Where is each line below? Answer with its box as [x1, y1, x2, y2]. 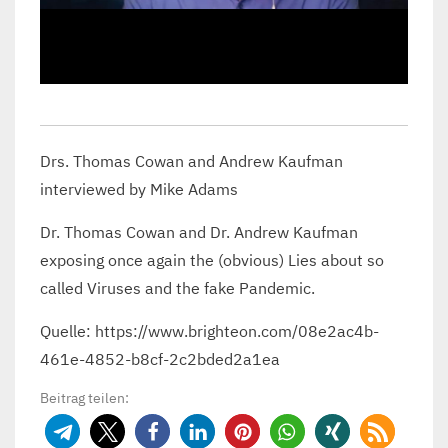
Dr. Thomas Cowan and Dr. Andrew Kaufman [40, 221, 358, 242]
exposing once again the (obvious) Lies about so [40, 249, 384, 270]
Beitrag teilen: [40, 388, 129, 407]
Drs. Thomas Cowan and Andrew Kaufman [40, 150, 343, 171]
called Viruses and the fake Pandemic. [40, 277, 315, 298]
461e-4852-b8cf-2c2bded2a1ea [40, 348, 280, 369]
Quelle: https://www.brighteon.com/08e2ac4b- [40, 320, 379, 341]
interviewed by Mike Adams [40, 178, 238, 199]
